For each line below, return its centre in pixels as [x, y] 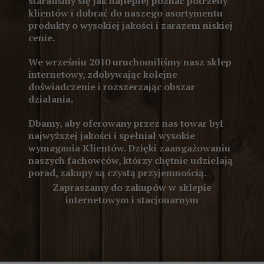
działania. [51, 99]
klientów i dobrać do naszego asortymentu [126, 13]
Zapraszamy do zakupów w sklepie [132, 188]
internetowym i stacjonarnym [132, 200]
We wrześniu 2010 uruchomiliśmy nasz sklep [130, 62]
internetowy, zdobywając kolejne [103, 75]
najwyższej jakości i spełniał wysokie [112, 136]
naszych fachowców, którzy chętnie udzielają [131, 161]
